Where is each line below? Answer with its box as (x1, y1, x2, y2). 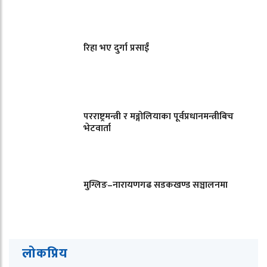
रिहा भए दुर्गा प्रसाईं (83, 39, 149, 56)
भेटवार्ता (83, 120, 111, 136)
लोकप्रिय (22, 242, 68, 265)
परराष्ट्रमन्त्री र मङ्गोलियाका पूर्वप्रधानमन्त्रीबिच (83, 108, 234, 125)
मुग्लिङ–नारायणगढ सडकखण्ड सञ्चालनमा (83, 176, 228, 193)
